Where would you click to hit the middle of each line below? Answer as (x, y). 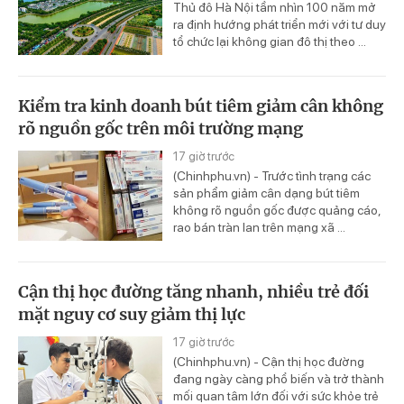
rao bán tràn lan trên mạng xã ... (259, 227)
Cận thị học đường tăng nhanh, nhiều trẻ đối (193, 291)
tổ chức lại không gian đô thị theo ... (270, 41)
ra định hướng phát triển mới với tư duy (280, 24)
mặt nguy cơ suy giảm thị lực (132, 314)
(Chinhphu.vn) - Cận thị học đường (269, 361)
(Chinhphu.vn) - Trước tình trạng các (272, 175)
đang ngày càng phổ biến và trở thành (279, 378)
